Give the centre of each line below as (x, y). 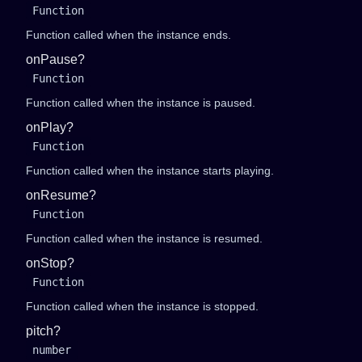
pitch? (43, 331)
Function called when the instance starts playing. (150, 170)
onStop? (50, 263)
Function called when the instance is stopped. (142, 306)
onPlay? (50, 127)
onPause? (55, 59)
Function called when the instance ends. (128, 35)
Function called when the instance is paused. (141, 103)
